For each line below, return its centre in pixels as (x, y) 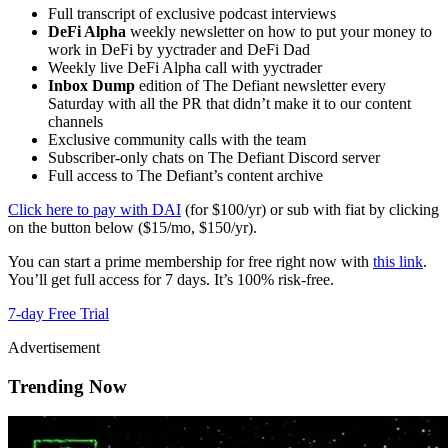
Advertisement (54, 348)
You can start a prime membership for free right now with (190, 262)
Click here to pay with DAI (94, 210)
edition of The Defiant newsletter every (260, 86)
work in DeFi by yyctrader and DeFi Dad (179, 50)
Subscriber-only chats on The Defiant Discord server (214, 158)
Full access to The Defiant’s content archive (185, 176)
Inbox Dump (91, 86)
